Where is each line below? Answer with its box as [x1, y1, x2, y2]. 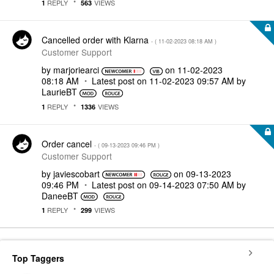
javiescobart [53, 167, 100, 180]
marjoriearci [53, 64, 99, 76]
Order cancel [42, 137, 94, 150]
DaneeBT [42, 189, 78, 202]
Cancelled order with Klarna [42, 34, 151, 46]
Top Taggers [12, 252, 64, 264]
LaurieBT [42, 86, 77, 98]
